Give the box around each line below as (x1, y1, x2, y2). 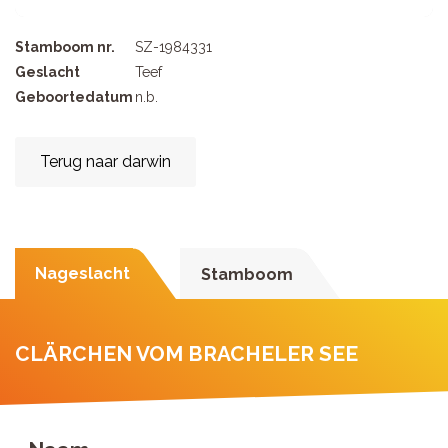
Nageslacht (35, 264, 130, 283)
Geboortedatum (15, 89, 133, 105)
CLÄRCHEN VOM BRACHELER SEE (15, 341, 358, 366)
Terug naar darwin (40, 152, 171, 171)
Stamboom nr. (15, 39, 115, 55)
